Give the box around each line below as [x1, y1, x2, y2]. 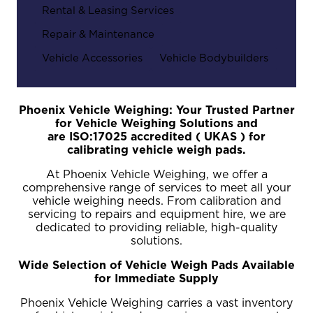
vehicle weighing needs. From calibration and [31, 195, 282, 207]
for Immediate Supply [94, 272, 219, 284]
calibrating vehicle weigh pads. [67, 144, 246, 156]
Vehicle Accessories [42, 52, 143, 64]
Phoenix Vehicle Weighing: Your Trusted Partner [18, 104, 295, 116]
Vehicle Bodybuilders [159, 52, 268, 64]
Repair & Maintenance [42, 29, 154, 40]
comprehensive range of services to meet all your [22, 182, 291, 194]
